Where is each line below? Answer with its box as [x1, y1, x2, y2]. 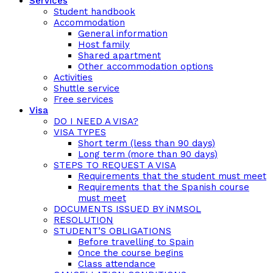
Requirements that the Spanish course [78, 182, 249, 193]
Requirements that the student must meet [78, 171, 266, 182]
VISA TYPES [54, 127, 106, 138]
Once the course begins [78, 247, 183, 258]
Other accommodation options [78, 61, 213, 72]
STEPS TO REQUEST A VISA [54, 160, 176, 171]
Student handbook [54, 6, 135, 17]
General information [78, 28, 168, 39]
